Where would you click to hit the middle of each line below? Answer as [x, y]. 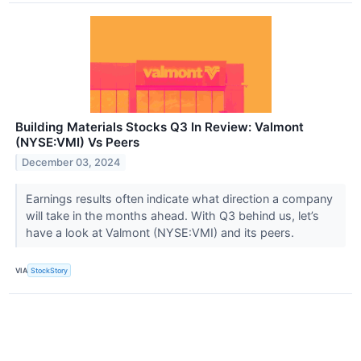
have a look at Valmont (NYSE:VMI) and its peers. [161, 233]
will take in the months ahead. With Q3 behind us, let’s [172, 216]
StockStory [50, 271]
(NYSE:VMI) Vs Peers [77, 143]
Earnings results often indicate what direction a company [179, 199]
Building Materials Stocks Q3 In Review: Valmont [160, 127]
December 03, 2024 [71, 163]
